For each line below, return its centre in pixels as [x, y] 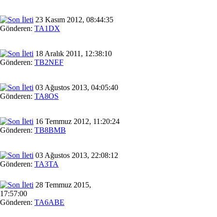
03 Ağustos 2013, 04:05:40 [76, 87]
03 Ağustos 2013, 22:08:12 [76, 155]
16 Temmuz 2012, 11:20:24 [77, 121]
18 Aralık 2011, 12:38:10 [73, 53]
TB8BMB [50, 130]
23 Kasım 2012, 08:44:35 [73, 19]
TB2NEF [49, 62]
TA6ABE [49, 202]
